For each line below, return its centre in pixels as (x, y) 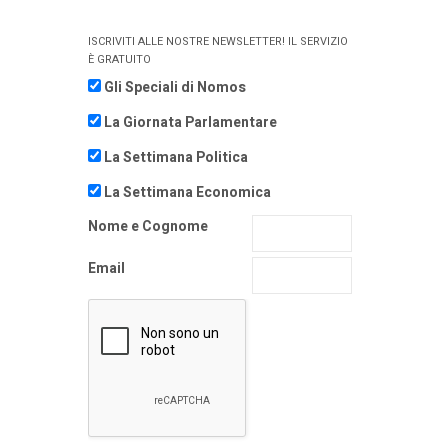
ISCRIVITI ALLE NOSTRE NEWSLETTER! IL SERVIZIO (218, 41)
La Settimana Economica (187, 192)
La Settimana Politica (176, 157)
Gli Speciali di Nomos (175, 87)
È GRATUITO (119, 59)
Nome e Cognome (148, 226)
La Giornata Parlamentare (190, 122)
